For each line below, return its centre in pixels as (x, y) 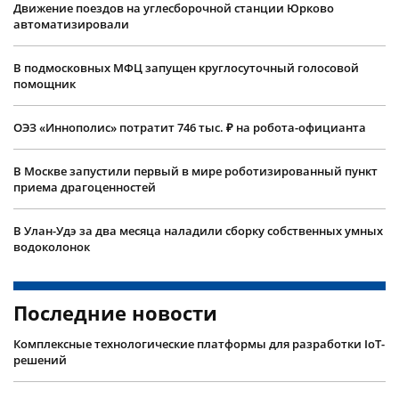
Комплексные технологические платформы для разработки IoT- (199, 343)
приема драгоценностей (85, 187)
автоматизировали (71, 24)
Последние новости (115, 312)
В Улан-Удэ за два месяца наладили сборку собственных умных (198, 230)
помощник (45, 83)
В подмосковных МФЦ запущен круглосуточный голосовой (186, 67)
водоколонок (52, 246)
